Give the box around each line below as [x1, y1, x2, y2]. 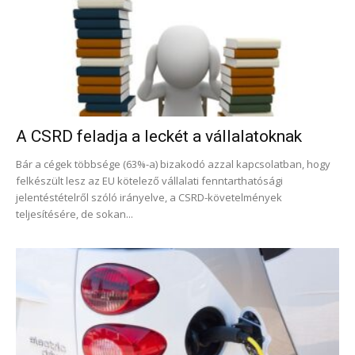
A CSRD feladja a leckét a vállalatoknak [16, 127, 302, 147]
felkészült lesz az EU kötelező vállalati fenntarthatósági [16, 174, 283, 189]
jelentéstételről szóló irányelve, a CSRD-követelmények [16, 190, 282, 205]
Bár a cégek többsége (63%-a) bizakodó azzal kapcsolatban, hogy [16, 157, 330, 172]
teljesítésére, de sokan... [16, 207, 133, 222]
